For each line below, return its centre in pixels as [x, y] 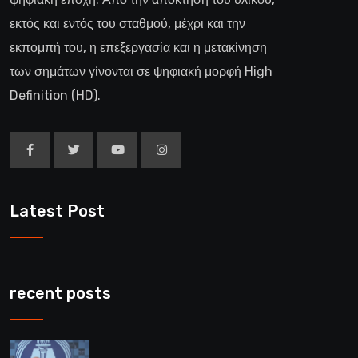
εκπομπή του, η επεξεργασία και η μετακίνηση [138, 48]
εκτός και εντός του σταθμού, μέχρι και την [127, 24]
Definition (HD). [55, 96]
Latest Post [57, 211]
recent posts [60, 294]
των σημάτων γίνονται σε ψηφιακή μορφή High [141, 72]
